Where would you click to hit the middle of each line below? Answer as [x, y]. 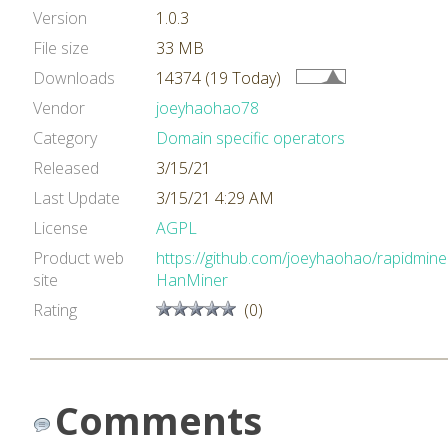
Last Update [76, 198]
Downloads [74, 78]
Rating [55, 310]
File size [61, 48]
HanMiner [192, 280]
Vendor [59, 108]
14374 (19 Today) [218, 78]
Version [60, 18]
